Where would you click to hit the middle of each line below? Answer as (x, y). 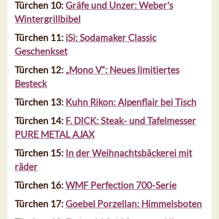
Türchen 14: (40, 121)
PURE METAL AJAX (55, 134)
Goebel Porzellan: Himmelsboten (134, 204)
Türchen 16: (40, 185)
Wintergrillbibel (48, 19)
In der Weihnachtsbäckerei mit (129, 153)
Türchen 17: (40, 204)
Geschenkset (41, 51)
